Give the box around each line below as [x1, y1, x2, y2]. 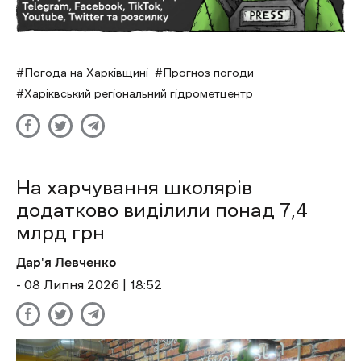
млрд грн [16, 223, 105, 243]
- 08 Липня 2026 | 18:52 [16, 278, 162, 292]
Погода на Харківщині [24, 67, 148, 79]
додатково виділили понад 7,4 [16, 201, 308, 221]
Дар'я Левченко [16, 255, 116, 269]
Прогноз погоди [163, 67, 254, 79]
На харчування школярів [16, 178, 252, 198]
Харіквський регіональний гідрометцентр [24, 88, 253, 100]
